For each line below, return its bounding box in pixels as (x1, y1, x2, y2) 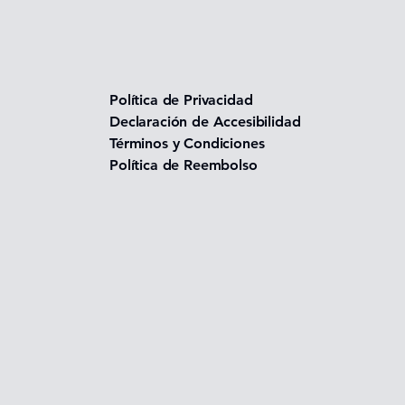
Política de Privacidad (109, 90, 253, 108)
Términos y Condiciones (109, 134, 265, 152)
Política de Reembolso (109, 155, 258, 174)
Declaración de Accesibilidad (109, 112, 301, 130)
